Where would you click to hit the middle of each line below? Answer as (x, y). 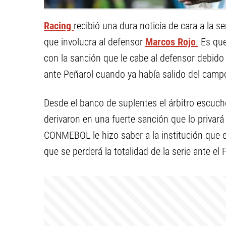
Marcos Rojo (171, 42)
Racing (59, 26)
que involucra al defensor (95, 42)
